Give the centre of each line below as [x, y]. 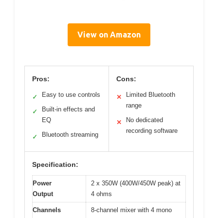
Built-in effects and [68, 109]
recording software [152, 130]
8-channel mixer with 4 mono [131, 210]
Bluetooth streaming [70, 134]
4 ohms [101, 194]
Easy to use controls [71, 94]
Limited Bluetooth [151, 94]
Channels [47, 210]
